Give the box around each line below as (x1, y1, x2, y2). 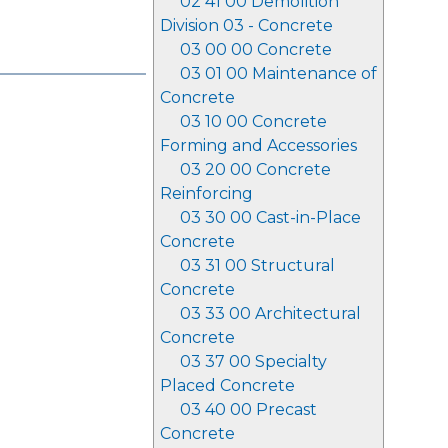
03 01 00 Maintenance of (180, 64, 377, 83)
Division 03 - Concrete (160, 16, 333, 35)
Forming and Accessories (160, 136, 357, 155)
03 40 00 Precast (180, 400, 317, 419)
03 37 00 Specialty (180, 352, 327, 371)
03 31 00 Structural (180, 256, 335, 275)
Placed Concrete (160, 376, 295, 395)
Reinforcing (160, 184, 253, 203)
